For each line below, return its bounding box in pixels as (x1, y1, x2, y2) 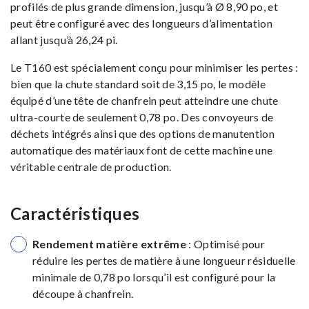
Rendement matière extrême (32, 237, 189, 250)
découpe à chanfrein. (32, 287, 134, 300)
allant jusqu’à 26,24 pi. (10, 33, 118, 46)
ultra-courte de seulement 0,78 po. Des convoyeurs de (10, 110, 274, 123)
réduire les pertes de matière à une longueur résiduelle (32, 254, 296, 267)
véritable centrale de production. (10, 160, 172, 173)
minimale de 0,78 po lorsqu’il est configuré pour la (32, 270, 276, 283)
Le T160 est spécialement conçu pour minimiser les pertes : (10, 61, 299, 74)
